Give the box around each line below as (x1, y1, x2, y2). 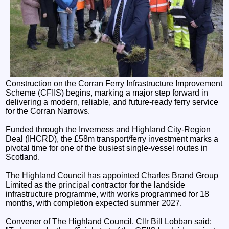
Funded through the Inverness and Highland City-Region (6, 125, 211, 134)
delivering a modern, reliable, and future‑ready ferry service (6, 97, 219, 106)
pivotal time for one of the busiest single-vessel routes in (6, 143, 208, 152)
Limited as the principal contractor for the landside (6, 180, 186, 189)
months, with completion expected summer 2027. (6, 198, 182, 208)
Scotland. (6, 152, 40, 162)
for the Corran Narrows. (6, 106, 90, 116)
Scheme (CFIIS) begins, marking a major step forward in (6, 88, 209, 97)
